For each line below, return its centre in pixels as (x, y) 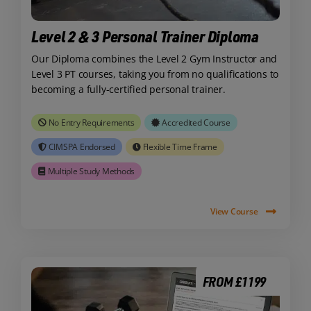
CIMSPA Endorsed (82, 147)
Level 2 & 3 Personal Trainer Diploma (145, 36)
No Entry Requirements (91, 123)
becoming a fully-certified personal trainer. (128, 89)
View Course (234, 211)
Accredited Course (196, 123)
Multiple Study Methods (91, 171)
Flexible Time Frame (180, 147)
